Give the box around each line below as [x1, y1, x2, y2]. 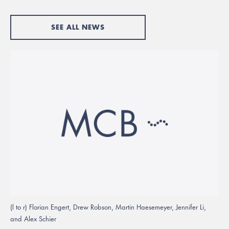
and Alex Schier [10, 214, 56, 223]
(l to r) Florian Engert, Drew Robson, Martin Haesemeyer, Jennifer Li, [10, 202, 206, 212]
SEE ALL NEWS [51, 22, 105, 32]
